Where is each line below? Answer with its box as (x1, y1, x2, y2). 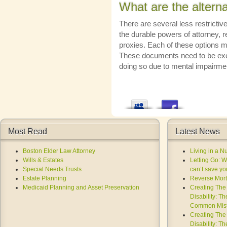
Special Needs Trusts (23, 166, 82, 173)
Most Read (8, 127, 47, 136)
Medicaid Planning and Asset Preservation (23, 184, 139, 191)
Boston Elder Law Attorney (23, 147, 95, 155)
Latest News (175, 127, 220, 136)
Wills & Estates (23, 157, 63, 164)
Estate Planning (23, 175, 66, 182)
